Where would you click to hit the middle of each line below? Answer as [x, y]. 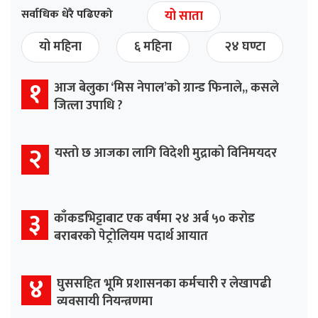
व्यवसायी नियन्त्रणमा [105, 302]
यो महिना [60, 47]
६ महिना [153, 47]
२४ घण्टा [245, 47]
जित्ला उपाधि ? [88, 106]
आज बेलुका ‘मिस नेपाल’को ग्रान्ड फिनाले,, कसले [166, 88]
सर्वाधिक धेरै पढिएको [67, 15]
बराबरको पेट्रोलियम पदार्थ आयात [131, 237]
